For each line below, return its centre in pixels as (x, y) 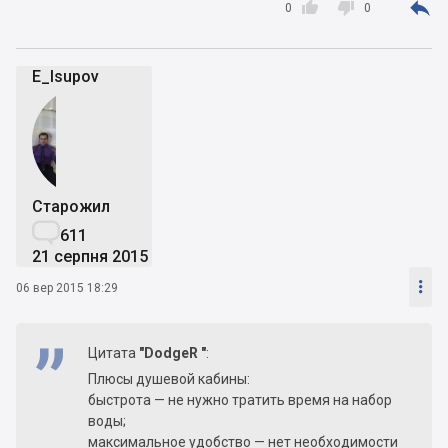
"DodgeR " (172, 353)
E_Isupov (65, 77)
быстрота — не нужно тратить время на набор (240, 400)
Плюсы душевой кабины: (169, 379)
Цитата (113, 353)
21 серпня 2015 (90, 257)
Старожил (71, 207)
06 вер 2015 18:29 (67, 287)
